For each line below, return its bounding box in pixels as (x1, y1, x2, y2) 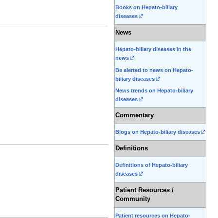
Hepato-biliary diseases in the (115, 46, 191, 53)
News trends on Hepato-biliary (115, 87, 193, 93)
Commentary (115, 112, 154, 119)
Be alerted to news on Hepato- (115, 67, 193, 73)
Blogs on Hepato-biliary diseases (115, 129, 200, 135)
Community (115, 196, 150, 203)
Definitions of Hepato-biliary (115, 162, 188, 168)
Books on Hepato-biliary (115, 4, 178, 11)
